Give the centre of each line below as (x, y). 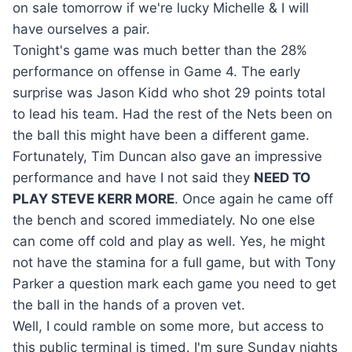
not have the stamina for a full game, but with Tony (174, 262)
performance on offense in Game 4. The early (156, 71)
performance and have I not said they (133, 177)
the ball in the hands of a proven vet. (129, 304)
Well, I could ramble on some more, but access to (168, 326)
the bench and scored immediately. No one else (164, 220)
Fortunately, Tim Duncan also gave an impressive (167, 156)
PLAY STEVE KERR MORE (93, 198)
